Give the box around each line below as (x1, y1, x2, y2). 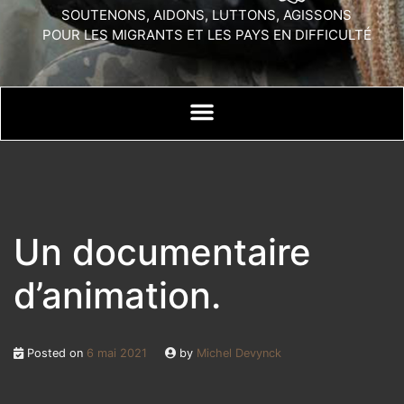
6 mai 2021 (87, 346, 147, 361)
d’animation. (14, 273, 221, 318)
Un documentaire (14, 230, 311, 275)
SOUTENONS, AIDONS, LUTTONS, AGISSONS (61, 6, 352, 24)
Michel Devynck (197, 346, 281, 361)
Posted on (23, 346, 87, 361)
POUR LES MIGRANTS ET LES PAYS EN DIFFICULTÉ (41, 26, 372, 44)
